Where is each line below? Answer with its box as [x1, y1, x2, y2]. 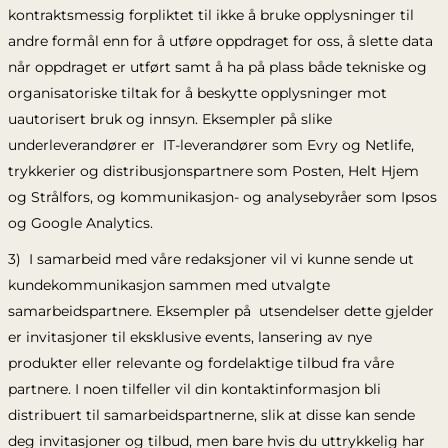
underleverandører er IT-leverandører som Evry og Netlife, [7, 136, 414, 154]
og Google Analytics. [7, 214, 153, 232]
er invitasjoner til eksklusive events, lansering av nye [7, 328, 372, 346]
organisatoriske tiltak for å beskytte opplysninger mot [7, 84, 387, 102]
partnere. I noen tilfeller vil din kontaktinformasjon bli [7, 380, 381, 398]
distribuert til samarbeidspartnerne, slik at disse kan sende [7, 406, 415, 424]
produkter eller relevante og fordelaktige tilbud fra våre [7, 354, 394, 372]
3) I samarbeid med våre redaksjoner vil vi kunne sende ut [7, 250, 414, 268]
